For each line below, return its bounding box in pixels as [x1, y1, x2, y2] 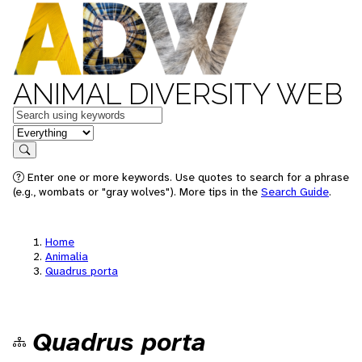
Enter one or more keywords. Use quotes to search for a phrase [24, 170, 349, 184]
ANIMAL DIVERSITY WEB [13, 77, 343, 111]
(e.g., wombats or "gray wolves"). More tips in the [13, 184, 261, 199]
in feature [12, 123, 65, 140]
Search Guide [261, 184, 329, 199]
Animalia [45, 249, 88, 263]
